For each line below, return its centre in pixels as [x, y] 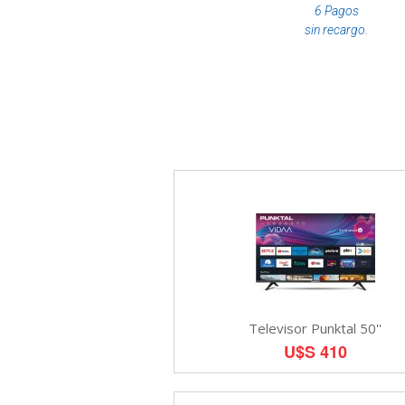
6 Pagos [336, 10]
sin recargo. [336, 29]
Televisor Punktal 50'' [316, 328]
